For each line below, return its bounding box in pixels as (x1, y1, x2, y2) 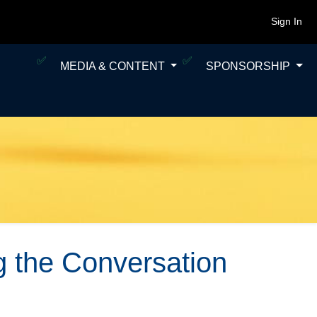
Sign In (271, 16, 302, 27)
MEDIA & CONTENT (59, 60, 168, 72)
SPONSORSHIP (206, 60, 294, 72)
